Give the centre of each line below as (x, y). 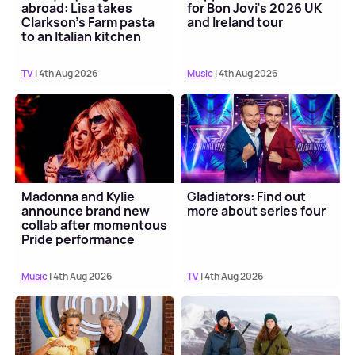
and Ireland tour (235, 23)
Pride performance (78, 239)
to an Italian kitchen (82, 37)
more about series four (257, 210)
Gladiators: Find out (247, 196)
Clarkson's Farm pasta (88, 23)
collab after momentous (95, 225)
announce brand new (86, 210)
